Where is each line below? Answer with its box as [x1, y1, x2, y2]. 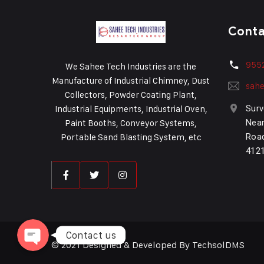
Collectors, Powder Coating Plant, [65, 89, 197, 101]
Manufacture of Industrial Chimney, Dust [52, 75, 210, 87]
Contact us [66, 229, 116, 241]
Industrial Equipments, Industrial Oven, [54, 103, 207, 115]
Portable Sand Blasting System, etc [60, 131, 202, 143]
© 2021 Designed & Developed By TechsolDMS [51, 239, 247, 251]
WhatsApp [16, 176, 58, 187]
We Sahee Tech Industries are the [65, 61, 196, 72]
